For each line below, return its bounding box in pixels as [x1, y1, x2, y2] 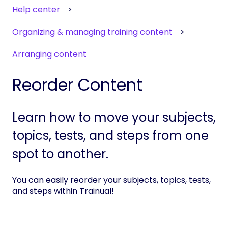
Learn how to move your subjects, [12, 109, 216, 126]
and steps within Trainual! [12, 185, 114, 197]
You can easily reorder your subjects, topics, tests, [12, 174, 211, 186]
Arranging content [12, 48, 87, 61]
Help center [12, 3, 60, 15]
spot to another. [12, 146, 108, 163]
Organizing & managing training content [12, 26, 173, 38]
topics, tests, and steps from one [12, 127, 209, 145]
